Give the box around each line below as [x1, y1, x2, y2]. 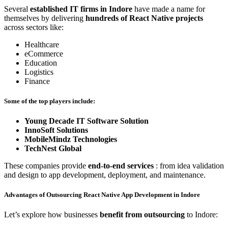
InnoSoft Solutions [24, 126, 88, 135]
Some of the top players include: [4, 97, 95, 105]
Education [24, 58, 57, 67]
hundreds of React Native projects [85, 13, 203, 22]
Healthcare [24, 40, 59, 49]
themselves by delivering [4, 13, 85, 22]
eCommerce [24, 49, 63, 58]
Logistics [24, 67, 53, 76]
